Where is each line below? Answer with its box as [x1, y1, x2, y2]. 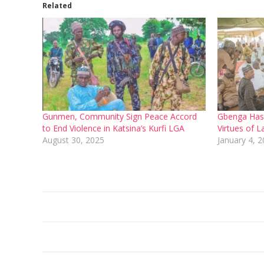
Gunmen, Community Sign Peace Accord [42, 111, 197, 123]
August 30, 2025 [42, 134, 104, 146]
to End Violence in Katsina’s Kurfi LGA [42, 123, 184, 134]
